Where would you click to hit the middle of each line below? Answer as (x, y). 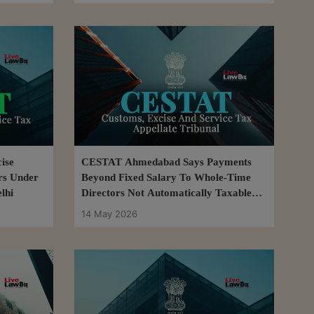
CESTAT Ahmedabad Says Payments (166, 162)
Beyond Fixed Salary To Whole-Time (166, 178)
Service (98, 209)
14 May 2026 (109, 214)
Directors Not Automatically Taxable (166, 193)
